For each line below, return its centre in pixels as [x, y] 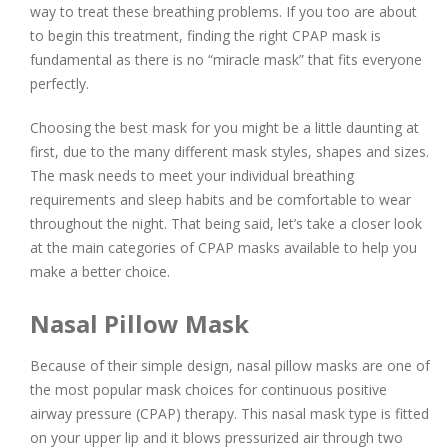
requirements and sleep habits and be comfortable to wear [220, 200]
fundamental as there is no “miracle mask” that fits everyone [226, 60]
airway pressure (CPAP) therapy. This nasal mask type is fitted [229, 414]
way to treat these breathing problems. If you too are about [223, 12]
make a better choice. [100, 272]
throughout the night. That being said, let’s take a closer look [226, 224]
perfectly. [59, 84]
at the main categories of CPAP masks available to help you [223, 248]
